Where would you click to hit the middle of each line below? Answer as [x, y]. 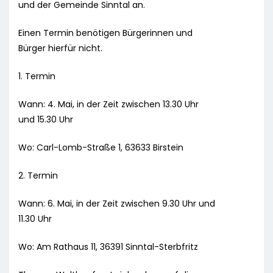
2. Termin [38, 176]
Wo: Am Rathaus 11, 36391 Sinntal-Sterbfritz [108, 247]
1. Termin [37, 76]
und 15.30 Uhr [46, 120]
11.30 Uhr [35, 219]
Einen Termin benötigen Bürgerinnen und [105, 33]
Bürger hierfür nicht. [60, 48]
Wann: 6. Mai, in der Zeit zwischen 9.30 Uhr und [117, 204]
